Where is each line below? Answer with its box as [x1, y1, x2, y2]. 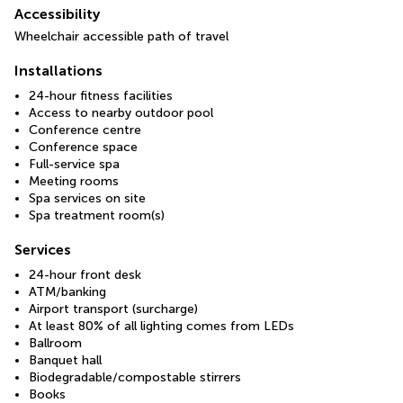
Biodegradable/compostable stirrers [29, 370, 241, 386]
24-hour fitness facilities [29, 88, 173, 104]
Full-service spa [29, 157, 120, 173]
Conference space [29, 139, 138, 156]
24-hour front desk [29, 267, 141, 283]
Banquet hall [29, 353, 102, 369]
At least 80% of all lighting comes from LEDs [29, 318, 294, 335]
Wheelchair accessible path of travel [14, 29, 228, 45]
